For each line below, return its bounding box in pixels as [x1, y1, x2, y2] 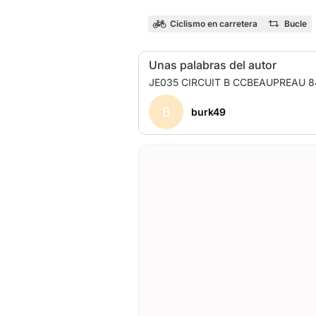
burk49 [190, 106, 226, 118]
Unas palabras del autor [149, 57, 276, 72]
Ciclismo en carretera [169, 18, 257, 29]
